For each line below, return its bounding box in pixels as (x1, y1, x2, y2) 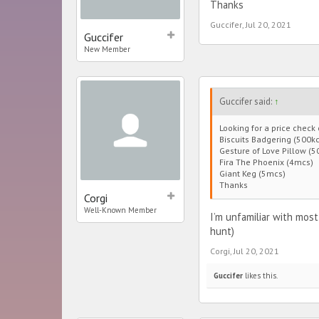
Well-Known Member (84, 205, 157, 215)
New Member (84, 44, 130, 54)
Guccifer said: (219, 95, 274, 108)
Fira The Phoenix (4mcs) (219, 157, 313, 167)
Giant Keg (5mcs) (219, 168, 286, 179)
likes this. (243, 270, 278, 281)
